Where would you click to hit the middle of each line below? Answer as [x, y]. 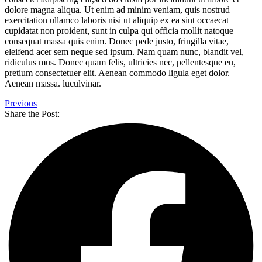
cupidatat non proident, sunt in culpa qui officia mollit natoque [119, 30]
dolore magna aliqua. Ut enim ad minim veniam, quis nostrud [117, 9]
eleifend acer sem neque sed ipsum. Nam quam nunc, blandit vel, [124, 51]
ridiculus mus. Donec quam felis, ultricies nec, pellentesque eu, [120, 62]
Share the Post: [32, 113]
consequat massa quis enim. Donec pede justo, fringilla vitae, [117, 41]
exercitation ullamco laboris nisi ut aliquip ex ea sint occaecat [117, 20]
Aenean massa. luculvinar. [53, 83]
